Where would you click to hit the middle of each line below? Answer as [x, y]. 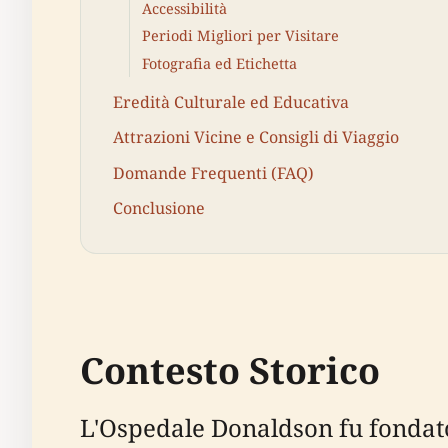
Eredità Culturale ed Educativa [231, 102]
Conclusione [159, 207]
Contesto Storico [230, 371]
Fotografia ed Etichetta [219, 63]
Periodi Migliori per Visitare [240, 36]
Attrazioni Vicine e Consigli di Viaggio [256, 137]
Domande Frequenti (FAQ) [213, 172]
